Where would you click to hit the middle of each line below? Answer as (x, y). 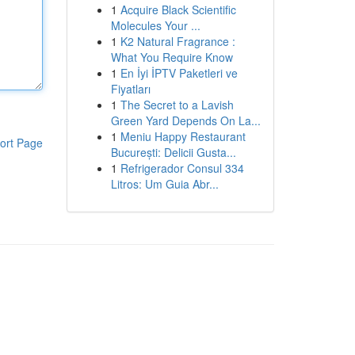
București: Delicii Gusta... (173, 152)
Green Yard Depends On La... (185, 120)
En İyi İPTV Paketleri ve (179, 73)
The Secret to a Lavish (177, 105)
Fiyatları (130, 89)
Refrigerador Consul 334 (182, 168)
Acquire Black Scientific (178, 10)
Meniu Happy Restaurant (183, 136)
